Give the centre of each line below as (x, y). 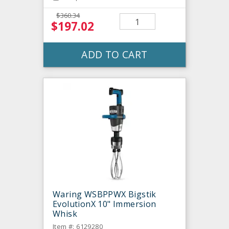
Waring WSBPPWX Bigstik (105, 194)
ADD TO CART (114, 55)
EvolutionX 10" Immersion (105, 204)
